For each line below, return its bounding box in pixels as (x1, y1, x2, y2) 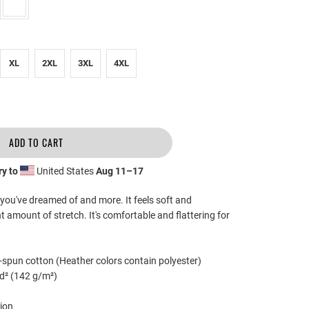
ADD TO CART (9, 134, 64, 150)
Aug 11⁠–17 (96, 165, 144, 177)
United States (34, 165, 97, 177)
